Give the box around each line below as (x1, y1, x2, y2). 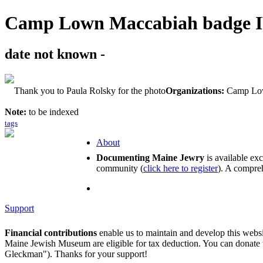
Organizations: (166, 85, 224, 96)
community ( (96, 163, 143, 173)
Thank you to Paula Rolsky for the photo (14, 85, 166, 96)
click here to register (143, 163, 218, 173)
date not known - (5, 46, 105, 62)
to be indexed (29, 106, 79, 117)
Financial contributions (5, 227, 97, 238)
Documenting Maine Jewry (96, 152, 204, 163)
